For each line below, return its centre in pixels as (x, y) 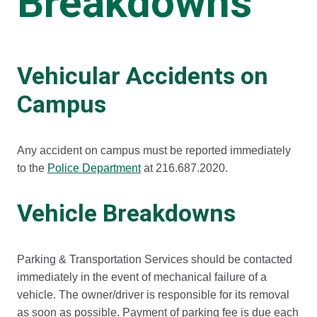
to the (32, 168)
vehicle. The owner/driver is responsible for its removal (153, 295)
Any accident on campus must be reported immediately (154, 150)
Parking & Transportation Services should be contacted (155, 259)
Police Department (94, 168)
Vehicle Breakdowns (126, 213)
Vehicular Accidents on (143, 76)
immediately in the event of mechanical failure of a (142, 277)
